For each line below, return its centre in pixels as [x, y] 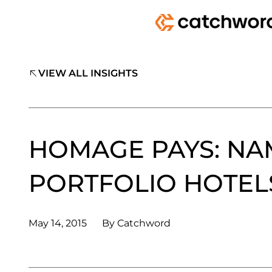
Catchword [143, 223]
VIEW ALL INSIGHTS [88, 73]
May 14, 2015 [58, 223]
